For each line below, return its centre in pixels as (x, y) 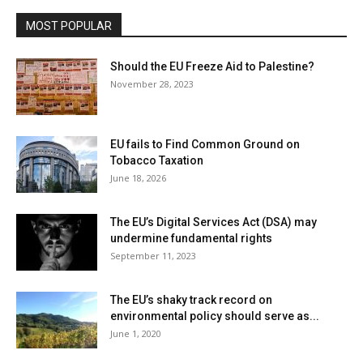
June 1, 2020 (136, 334)
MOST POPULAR (69, 26)
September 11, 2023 (153, 256)
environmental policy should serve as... (215, 316)
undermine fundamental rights (191, 239)
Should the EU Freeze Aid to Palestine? (212, 67)
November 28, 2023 (152, 84)
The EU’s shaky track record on (191, 300)
